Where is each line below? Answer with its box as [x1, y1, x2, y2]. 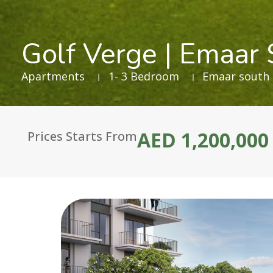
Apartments [21, 69, 85, 83]
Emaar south [202, 69, 269, 83]
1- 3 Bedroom [108, 69, 179, 83]
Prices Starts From [27, 128, 137, 144]
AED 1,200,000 [137, 127, 269, 153]
